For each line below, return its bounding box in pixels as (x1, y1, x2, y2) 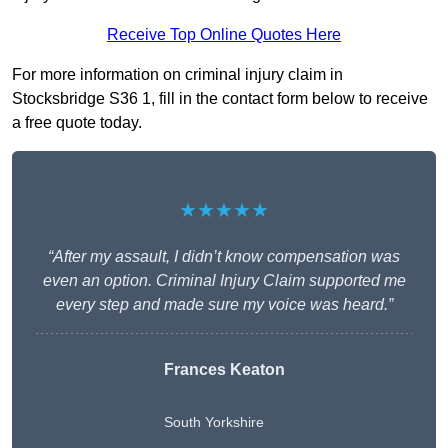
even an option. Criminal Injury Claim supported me (42, 272, 406, 290)
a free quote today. (12, 114, 142, 132)
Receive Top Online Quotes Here (107, 26, 341, 44)
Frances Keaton (163, 361, 285, 379)
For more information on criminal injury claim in (12, 66, 343, 84)
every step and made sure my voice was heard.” (55, 296, 393, 314)
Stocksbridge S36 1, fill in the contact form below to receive (12, 90, 428, 108)
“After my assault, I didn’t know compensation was (48, 248, 400, 266)
